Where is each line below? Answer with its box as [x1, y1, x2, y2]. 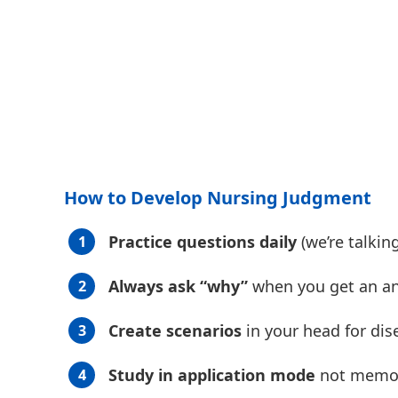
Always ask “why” [108, 275, 248, 298]
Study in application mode [108, 364, 315, 386]
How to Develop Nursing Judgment [64, 186, 371, 211]
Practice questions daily [108, 231, 297, 253]
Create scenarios [108, 320, 242, 342]
